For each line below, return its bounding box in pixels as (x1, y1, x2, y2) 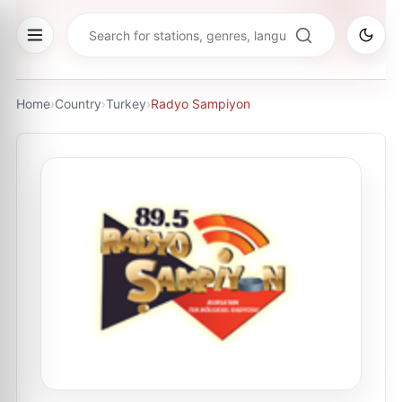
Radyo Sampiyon (151, 96, 250, 111)
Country (55, 96, 101, 111)
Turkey (106, 96, 146, 111)
